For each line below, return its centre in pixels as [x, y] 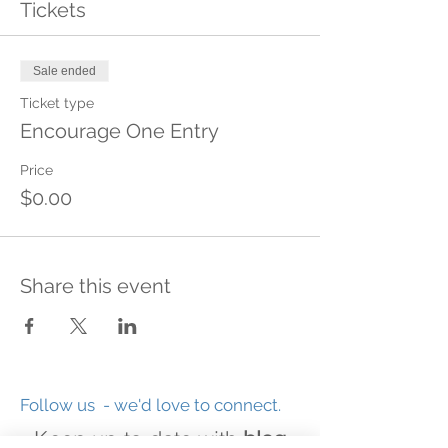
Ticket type [57, 103]
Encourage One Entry [119, 131]
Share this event [95, 286]
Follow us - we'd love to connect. [150, 405]
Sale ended [64, 71]
